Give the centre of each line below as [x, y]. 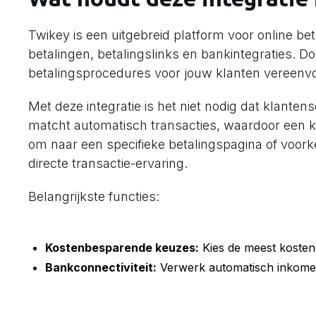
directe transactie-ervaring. [108, 163]
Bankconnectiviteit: [101, 267]
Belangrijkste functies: [94, 196]
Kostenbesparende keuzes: [122, 248]
